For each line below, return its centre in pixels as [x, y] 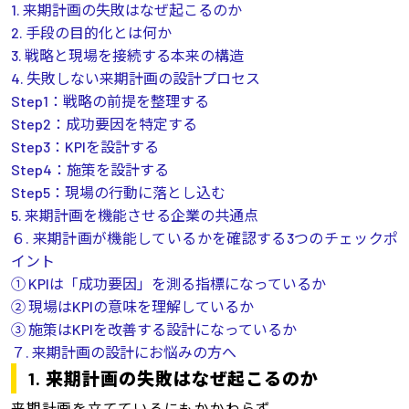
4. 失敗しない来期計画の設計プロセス [135, 78]
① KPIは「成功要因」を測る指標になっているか [168, 283]
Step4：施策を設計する [89, 169]
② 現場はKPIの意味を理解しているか [132, 306]
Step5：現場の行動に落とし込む [118, 192]
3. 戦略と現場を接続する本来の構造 [127, 55]
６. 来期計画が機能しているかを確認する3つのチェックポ [204, 237]
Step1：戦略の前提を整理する [110, 100]
